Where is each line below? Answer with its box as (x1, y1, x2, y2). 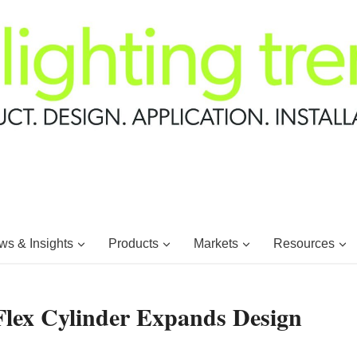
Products (108, 236, 159, 250)
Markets (193, 236, 238, 250)
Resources (273, 236, 335, 250)
